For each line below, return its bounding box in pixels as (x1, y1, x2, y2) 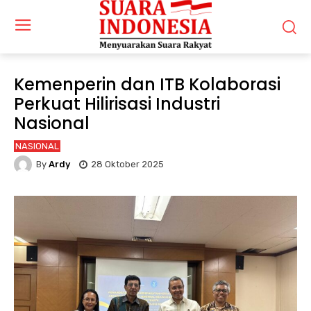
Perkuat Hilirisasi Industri (14, 92, 220, 115)
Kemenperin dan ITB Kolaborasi (14, 72, 280, 96)
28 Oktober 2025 (91, 159, 164, 170)
